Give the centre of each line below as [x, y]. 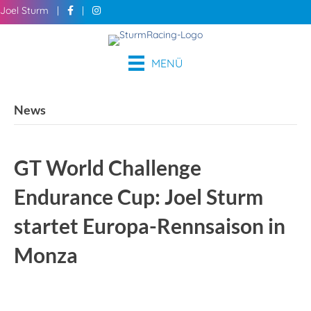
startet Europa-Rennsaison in [150, 226]
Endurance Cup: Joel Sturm [138, 197]
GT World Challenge [108, 168]
